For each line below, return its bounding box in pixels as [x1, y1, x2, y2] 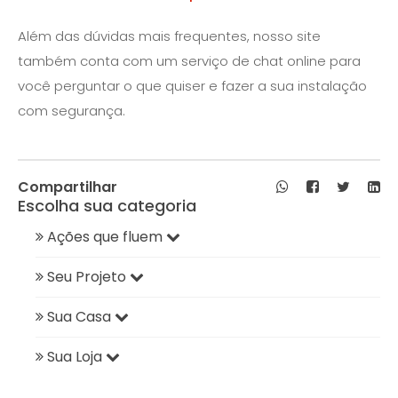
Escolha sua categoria [18, 195, 196, 218]
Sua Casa [47, 306, 115, 328]
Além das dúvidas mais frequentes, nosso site [18, 27, 321, 46]
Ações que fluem [47, 227, 166, 248]
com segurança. [18, 101, 125, 121]
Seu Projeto [47, 267, 130, 288]
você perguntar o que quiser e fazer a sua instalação [18, 76, 367, 96]
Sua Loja [47, 346, 106, 368]
